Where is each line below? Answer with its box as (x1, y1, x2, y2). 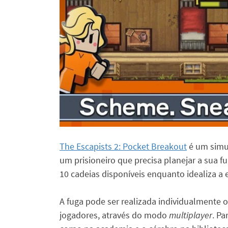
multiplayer (169, 209, 212, 221)
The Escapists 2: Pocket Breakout (60, 140, 187, 153)
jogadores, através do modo (60, 209, 169, 221)
